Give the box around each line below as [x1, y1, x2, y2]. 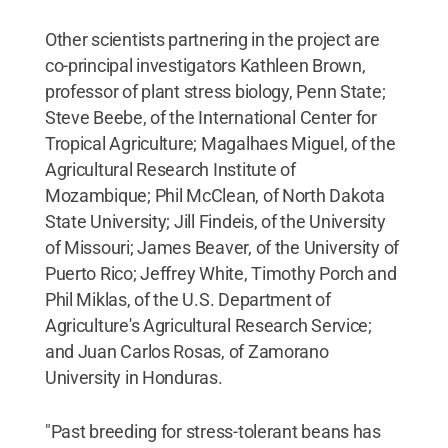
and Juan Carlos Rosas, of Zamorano [44, 340, 329, 362]
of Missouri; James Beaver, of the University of [44, 236, 400, 258]
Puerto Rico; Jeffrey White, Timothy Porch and [44, 262, 397, 284]
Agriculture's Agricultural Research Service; [44, 314, 372, 336]
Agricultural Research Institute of [44, 158, 296, 180]
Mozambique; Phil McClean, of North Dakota [44, 184, 385, 206]
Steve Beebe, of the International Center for [44, 106, 377, 128]
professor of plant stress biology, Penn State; [44, 80, 386, 102]
